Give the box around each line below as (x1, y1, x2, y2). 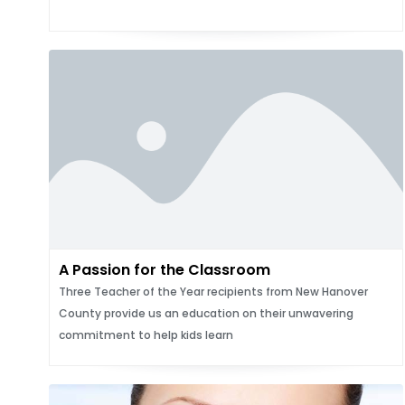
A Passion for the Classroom (58, 259, 270, 280)
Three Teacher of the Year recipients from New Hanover (58, 284, 368, 299)
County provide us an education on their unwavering (58, 306, 353, 321)
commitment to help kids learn (58, 327, 233, 343)
